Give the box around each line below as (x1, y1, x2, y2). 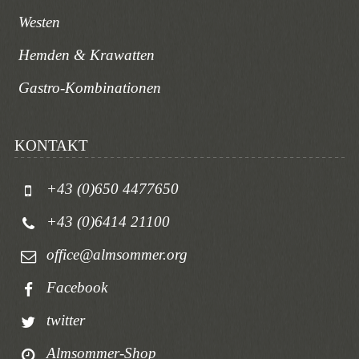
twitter (46, 312, 85, 329)
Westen (18, 14, 60, 31)
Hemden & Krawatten (18, 46, 155, 64)
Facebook (46, 279, 107, 296)
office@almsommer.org (46, 246, 188, 264)
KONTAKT (14, 137, 88, 155)
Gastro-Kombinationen (18, 79, 161, 97)
